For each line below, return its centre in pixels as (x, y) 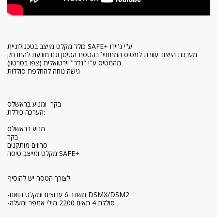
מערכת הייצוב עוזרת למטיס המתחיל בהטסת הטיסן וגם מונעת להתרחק (102, 55)
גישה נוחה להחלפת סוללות (44, 71)
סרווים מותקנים (27, 145)
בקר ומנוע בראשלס (34, 104)
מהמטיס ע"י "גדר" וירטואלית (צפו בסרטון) (64, 63)
